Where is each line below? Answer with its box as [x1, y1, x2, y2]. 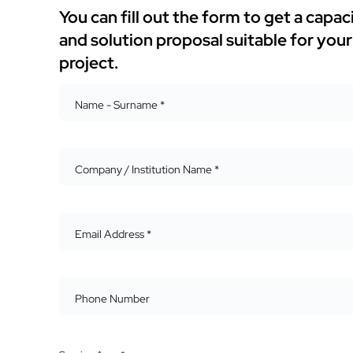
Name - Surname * [75, 98, 165, 113]
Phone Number [75, 292, 150, 307]
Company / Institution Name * [75, 162, 220, 177]
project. [59, 52, 119, 74]
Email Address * [75, 227, 152, 242]
